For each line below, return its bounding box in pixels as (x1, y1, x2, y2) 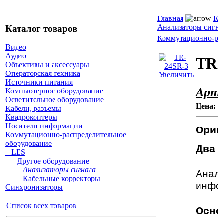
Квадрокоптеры (5, 113, 57, 122)
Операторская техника (5, 69, 80, 78)
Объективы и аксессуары (5, 60, 89, 69)
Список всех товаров (6, 201, 76, 210)
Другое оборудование (5, 157, 89, 165)
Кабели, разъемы (5, 104, 61, 113)
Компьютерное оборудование (5, 87, 103, 95)
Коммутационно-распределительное (5, 130, 126, 139)
